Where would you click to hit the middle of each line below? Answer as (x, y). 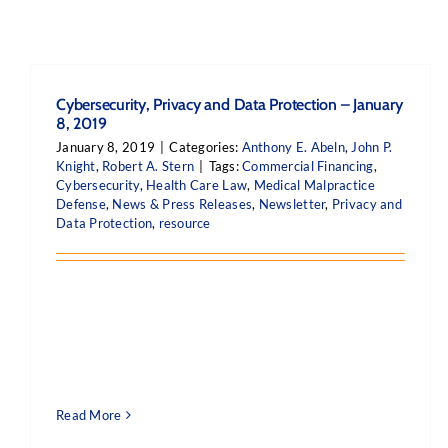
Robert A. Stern (148, 166)
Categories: (205, 147)
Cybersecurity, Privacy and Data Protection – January (229, 104)
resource (184, 223)
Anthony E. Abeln (293, 147)
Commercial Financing (308, 166)
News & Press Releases (182, 204)
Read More (89, 415)
